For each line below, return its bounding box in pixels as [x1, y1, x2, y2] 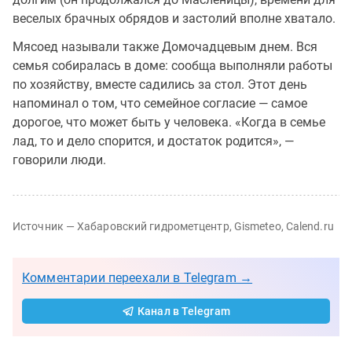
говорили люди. [13, 152, 106, 167]
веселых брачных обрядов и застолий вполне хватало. [13, 10, 335, 26]
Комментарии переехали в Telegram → [22, 269, 253, 285]
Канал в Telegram [137, 304, 230, 317]
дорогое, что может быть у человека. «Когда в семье [13, 114, 325, 130]
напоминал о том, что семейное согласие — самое [13, 95, 307, 111]
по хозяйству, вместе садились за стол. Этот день [13, 76, 307, 92]
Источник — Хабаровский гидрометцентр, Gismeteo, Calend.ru [13, 219, 334, 233]
